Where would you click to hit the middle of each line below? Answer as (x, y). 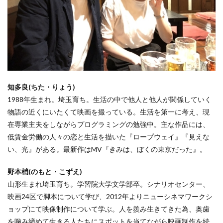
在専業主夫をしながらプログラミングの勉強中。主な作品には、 (109, 124)
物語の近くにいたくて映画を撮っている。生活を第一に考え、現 (109, 111)
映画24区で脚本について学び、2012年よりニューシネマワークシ (110, 196)
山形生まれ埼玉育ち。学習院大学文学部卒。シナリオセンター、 (109, 184)
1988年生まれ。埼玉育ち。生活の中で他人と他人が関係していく (110, 99)
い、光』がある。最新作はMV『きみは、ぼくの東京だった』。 (107, 149)
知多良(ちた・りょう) (41, 87)
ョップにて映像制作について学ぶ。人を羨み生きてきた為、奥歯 (109, 209)
